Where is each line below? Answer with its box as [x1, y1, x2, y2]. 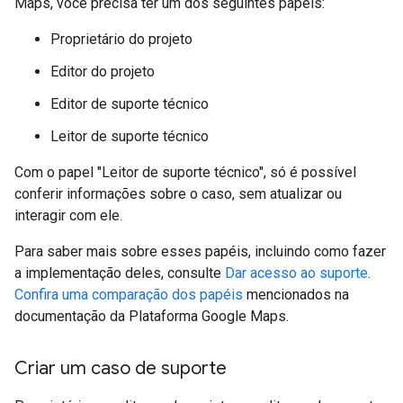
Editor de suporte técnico [50, 94, 209, 112]
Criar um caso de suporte [14, 356, 227, 380]
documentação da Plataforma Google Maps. [14, 307, 289, 325]
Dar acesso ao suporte [225, 264, 368, 282]
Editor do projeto [50, 62, 155, 80]
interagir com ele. [14, 206, 122, 224]
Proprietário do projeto [50, 30, 193, 48]
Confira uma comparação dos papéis [14, 285, 243, 303]
